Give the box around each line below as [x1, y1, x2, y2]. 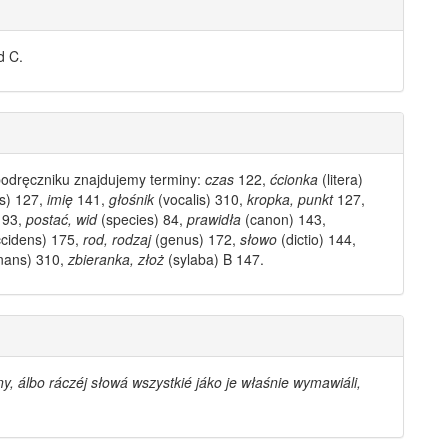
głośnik [109, 189, 154, 210]
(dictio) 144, [277, 229, 356, 250]
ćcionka [270, 169, 318, 190]
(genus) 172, [151, 229, 240, 250]
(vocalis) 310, [154, 189, 247, 210]
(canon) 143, [241, 209, 326, 230]
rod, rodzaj [83, 229, 151, 250]
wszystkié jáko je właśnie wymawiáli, [128, 372, 361, 393]
